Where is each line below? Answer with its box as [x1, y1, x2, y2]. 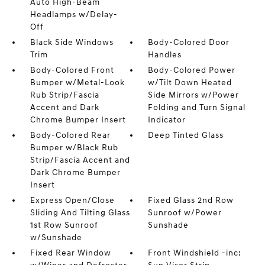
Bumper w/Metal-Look [30, 77, 125, 88]
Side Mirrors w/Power [148, 90, 240, 100]
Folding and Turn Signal [148, 102, 246, 112]
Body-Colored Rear [30, 130, 111, 140]
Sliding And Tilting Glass [30, 208, 130, 218]
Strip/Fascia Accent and [30, 155, 130, 165]
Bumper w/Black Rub [30, 143, 118, 153]
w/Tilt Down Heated [148, 77, 232, 88]
